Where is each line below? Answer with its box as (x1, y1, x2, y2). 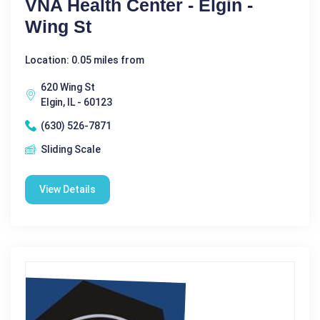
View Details (39, 183, 96, 195)
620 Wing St (41, 81, 95, 93)
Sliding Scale (41, 143, 101, 155)
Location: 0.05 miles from (25, 54, 144, 66)
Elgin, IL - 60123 (41, 96, 112, 108)
